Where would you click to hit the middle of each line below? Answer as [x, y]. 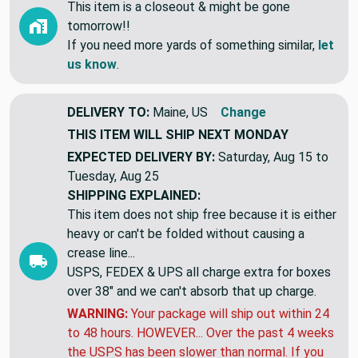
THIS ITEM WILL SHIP [133, 134]
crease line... [101, 253]
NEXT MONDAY [243, 134]
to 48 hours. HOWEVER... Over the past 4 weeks [201, 332]
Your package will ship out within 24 [229, 313]
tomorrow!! [99, 26]
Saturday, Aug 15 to [273, 157]
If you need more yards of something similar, [193, 45]
